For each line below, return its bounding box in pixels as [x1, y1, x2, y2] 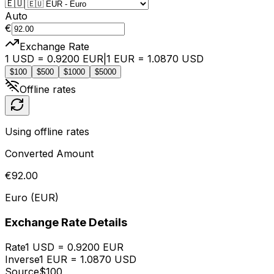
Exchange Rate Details [5, 215, 127, 230]
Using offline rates [5, 125, 89, 138]
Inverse [5, 253, 39, 265]
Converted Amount [5, 147, 94, 160]
